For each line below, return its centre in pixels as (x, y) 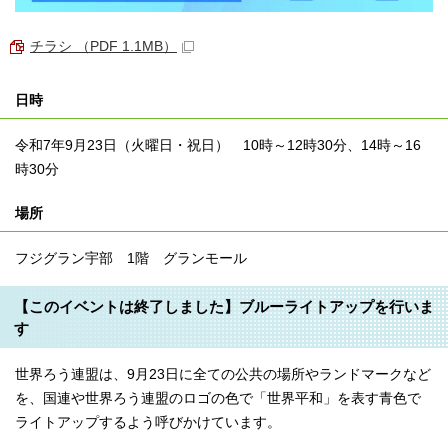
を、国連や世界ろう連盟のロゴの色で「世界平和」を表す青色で (218, 398)
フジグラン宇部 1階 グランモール (131, 258)
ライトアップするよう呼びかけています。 (148, 422)
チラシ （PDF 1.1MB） (103, 46)
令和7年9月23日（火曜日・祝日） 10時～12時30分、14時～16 (218, 145)
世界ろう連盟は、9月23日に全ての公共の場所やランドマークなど (223, 374)
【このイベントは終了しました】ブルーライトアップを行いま (224, 306)
